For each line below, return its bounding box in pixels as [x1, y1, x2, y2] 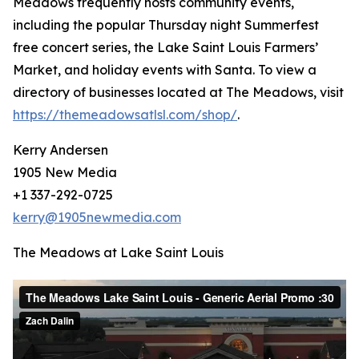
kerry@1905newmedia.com [13, 209, 181, 226]
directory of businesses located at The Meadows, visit [13, 84, 344, 101]
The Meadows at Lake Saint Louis [13, 244, 224, 261]
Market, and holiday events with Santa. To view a [13, 62, 317, 79]
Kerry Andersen [13, 142, 108, 159]
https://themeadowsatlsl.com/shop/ [13, 107, 237, 123]
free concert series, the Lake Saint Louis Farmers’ [13, 39, 318, 56]
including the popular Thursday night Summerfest [13, 17, 319, 34]
